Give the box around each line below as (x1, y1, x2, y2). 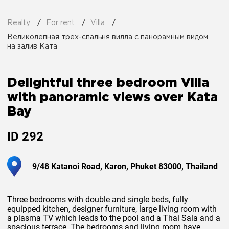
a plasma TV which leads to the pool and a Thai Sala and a (7, 213, 220, 223)
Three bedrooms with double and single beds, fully (7, 194, 188, 204)
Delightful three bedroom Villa (7, 77, 209, 89)
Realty (7, 20, 30, 27)
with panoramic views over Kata (7, 91, 218, 103)
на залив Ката (7, 43, 57, 50)
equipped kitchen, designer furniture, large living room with (7, 203, 217, 214)
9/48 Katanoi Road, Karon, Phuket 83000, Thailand (32, 161, 218, 171)
